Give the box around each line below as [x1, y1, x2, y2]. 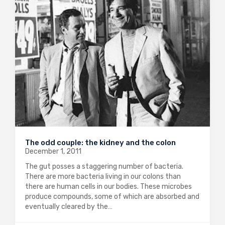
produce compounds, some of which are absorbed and [25, 192, 199, 201]
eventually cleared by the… [25, 202, 113, 211]
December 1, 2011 [25, 147, 81, 156]
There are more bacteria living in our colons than [25, 172, 181, 181]
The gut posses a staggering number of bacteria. [25, 162, 183, 171]
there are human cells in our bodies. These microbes [25, 182, 192, 191]
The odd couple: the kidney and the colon [25, 138, 176, 147]
